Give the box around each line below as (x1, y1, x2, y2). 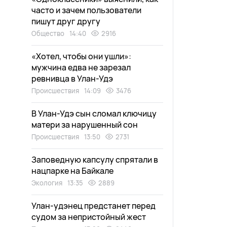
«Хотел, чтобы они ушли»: (31, 51, 131, 62)
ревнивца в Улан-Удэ (31, 73, 113, 84)
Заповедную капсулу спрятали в (31, 154, 158, 165)
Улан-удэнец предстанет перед (31, 200, 156, 211)
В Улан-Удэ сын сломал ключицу (31, 108, 157, 119)
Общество (31, 29, 64, 38)
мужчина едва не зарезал (31, 62, 131, 73)
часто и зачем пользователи (31, 5, 141, 16)
